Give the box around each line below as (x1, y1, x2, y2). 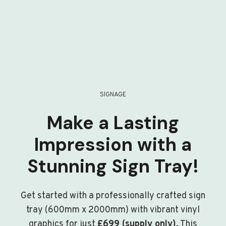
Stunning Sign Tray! (27, 154, 199, 179)
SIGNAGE (100, 91, 126, 99)
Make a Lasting (47, 111, 179, 135)
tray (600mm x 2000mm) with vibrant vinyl (26, 204, 200, 216)
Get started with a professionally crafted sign (21, 190, 205, 202)
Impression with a (34, 133, 192, 157)
